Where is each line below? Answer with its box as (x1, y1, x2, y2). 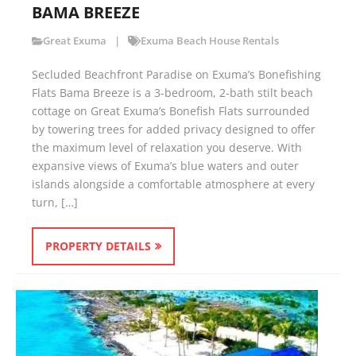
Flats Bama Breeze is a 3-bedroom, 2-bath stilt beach (32, 85, 313, 101)
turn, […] (32, 195, 78, 211)
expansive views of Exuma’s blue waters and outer (32, 158, 299, 174)
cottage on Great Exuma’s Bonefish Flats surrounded (32, 103, 310, 119)
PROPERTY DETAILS (45, 238, 151, 254)
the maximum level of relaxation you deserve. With (32, 140, 302, 156)
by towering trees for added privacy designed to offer (32, 122, 315, 137)
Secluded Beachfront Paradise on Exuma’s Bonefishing (32, 67, 321, 83)
